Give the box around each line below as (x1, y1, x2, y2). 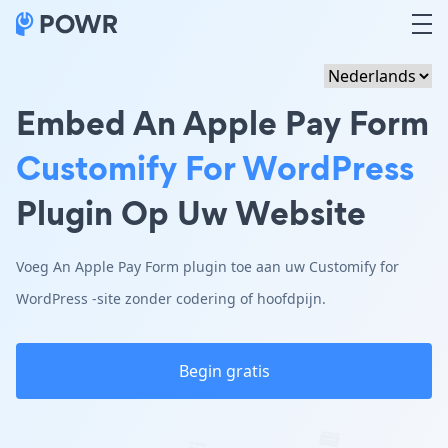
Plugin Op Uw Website (16, 189, 366, 236)
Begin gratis (178, 360, 270, 382)
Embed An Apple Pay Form (16, 99, 429, 146)
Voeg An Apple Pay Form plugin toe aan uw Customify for (16, 257, 399, 276)
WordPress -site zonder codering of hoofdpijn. (16, 289, 326, 308)
